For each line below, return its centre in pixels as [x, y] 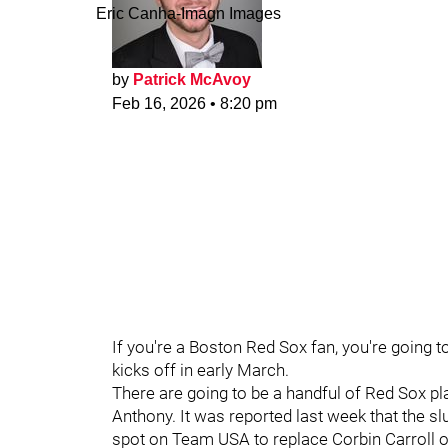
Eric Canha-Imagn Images [188, 13]
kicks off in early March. [202, 370]
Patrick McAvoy [192, 79]
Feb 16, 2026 [159, 103]
